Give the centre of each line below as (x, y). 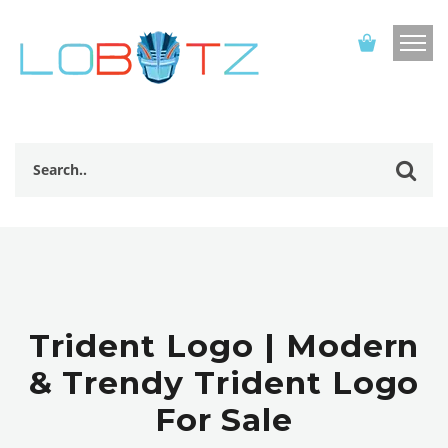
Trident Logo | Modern (224, 345)
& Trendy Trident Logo (224, 382)
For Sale (224, 419)
